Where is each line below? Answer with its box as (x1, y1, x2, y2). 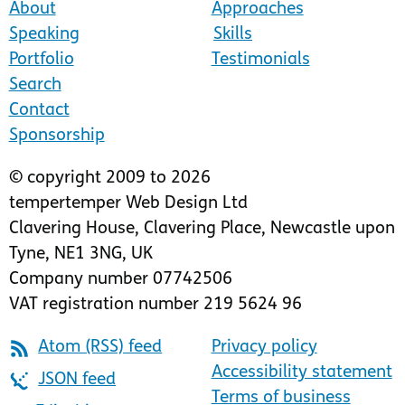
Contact (8, 101, 70, 119)
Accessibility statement (211, 364, 392, 382)
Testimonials (211, 51, 310, 69)
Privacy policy (211, 339, 317, 357)
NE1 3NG (53, 246, 122, 264)
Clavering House (8, 221, 135, 239)
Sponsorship (8, 127, 105, 145)
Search (8, 76, 61, 94)
